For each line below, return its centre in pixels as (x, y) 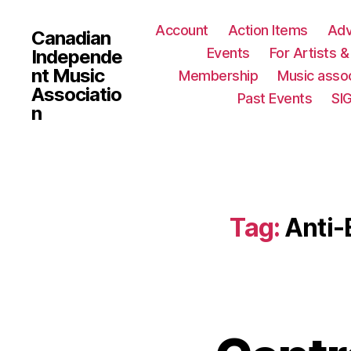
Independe (77, 56)
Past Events (275, 98)
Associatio (77, 94)
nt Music (68, 75)
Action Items (268, 30)
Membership (219, 76)
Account (182, 30)
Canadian (71, 38)
